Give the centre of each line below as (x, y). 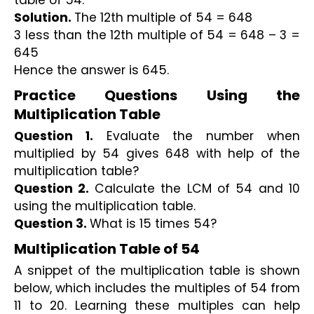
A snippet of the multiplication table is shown (157, 271)
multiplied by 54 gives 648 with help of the (157, 154)
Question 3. (52, 224)
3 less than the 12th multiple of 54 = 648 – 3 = (157, 35)
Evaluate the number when (197, 136)
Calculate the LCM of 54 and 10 (197, 189)
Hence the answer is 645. (91, 70)
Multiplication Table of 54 (107, 248)
